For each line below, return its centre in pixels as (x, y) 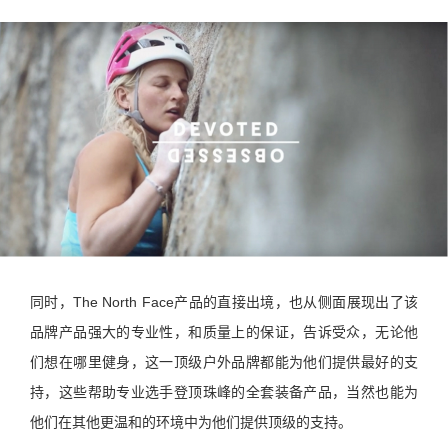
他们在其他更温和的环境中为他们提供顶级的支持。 (191, 421)
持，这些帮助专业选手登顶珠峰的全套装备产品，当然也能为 (224, 391)
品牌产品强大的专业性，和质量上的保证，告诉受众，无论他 (224, 331)
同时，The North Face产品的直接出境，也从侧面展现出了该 (224, 301)
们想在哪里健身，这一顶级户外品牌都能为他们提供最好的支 (224, 361)
